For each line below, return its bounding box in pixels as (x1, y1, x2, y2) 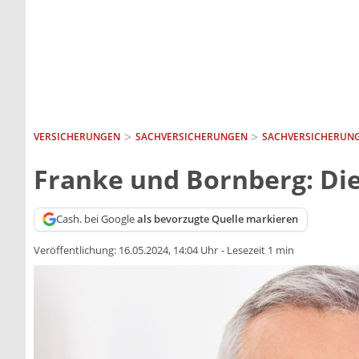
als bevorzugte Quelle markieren (137, 212, 299, 227)
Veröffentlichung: (34, 243, 119, 258)
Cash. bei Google (56, 212, 138, 227)
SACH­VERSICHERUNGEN (135, 129, 248, 143)
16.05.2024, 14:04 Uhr (119, 243, 218, 258)
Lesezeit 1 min (227, 243, 294, 258)
